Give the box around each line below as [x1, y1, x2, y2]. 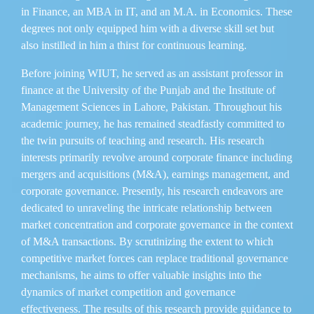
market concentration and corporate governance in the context [21, 218, 293, 231]
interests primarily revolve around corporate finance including [21, 151, 292, 163]
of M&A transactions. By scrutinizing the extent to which [21, 235, 273, 247]
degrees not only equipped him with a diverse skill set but [21, 22, 274, 34]
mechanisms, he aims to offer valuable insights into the [21, 268, 261, 281]
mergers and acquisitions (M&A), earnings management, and [21, 168, 289, 180]
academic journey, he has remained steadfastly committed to [21, 117, 285, 130]
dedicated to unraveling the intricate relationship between [21, 201, 272, 214]
